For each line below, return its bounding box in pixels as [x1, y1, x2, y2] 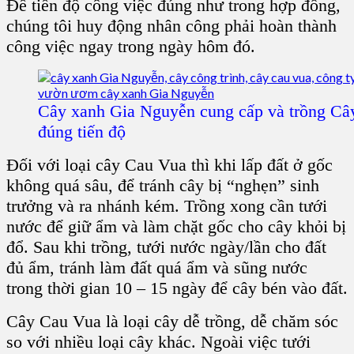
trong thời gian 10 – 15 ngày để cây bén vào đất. [6, 277, 348, 298]
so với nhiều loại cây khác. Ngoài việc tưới [6, 331, 311, 352]
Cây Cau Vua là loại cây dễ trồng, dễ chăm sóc [6, 311, 338, 331]
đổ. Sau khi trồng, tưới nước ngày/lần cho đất [6, 236, 326, 257]
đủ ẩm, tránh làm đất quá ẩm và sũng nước [6, 257, 307, 277]
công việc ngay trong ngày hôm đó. [6, 36, 255, 56]
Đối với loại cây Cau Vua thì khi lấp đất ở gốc [6, 154, 333, 175]
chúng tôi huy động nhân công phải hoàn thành [6, 15, 337, 36]
